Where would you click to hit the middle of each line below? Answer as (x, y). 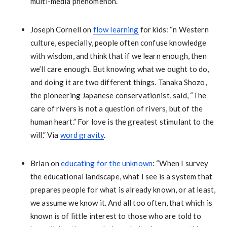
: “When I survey (181, 163)
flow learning (116, 29)
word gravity (82, 135)
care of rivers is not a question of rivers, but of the (117, 108)
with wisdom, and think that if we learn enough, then (118, 56)
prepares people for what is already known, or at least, (123, 190)
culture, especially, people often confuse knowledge (118, 43)
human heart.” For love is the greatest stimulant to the (122, 122)
